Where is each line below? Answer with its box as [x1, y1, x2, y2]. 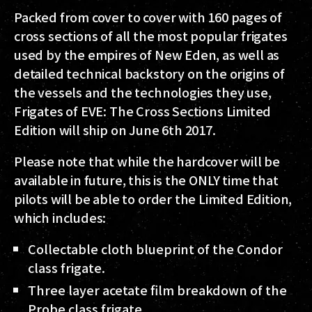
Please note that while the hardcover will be [14, 152, 281, 171]
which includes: [14, 208, 107, 227]
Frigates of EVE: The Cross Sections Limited [14, 102, 272, 120]
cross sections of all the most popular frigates [14, 26, 288, 45]
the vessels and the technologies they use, [14, 83, 272, 102]
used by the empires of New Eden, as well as [14, 45, 280, 64]
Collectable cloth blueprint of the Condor [28, 240, 283, 258]
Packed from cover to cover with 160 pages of [14, 8, 283, 26]
